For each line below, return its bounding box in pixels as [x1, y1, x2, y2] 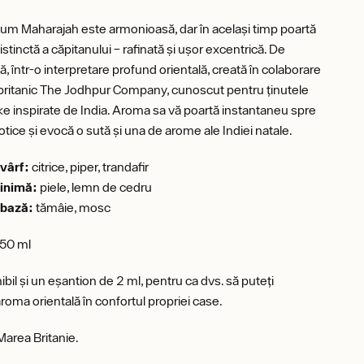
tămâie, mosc [33, 200, 111, 214]
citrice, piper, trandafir [29, 159, 149, 174]
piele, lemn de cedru [37, 180, 153, 194]
